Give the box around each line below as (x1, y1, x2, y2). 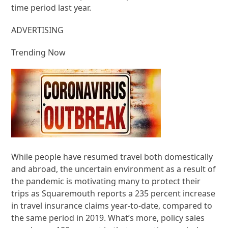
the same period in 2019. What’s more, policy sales (11, 212, 205, 223)
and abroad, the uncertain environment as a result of (11, 163, 216, 175)
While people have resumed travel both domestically (11, 151, 213, 162)
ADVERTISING (11, 24, 64, 36)
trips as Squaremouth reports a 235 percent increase (11, 187, 216, 199)
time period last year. (11, 2, 92, 13)
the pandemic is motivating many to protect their (11, 175, 201, 187)
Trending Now (11, 46, 66, 58)
